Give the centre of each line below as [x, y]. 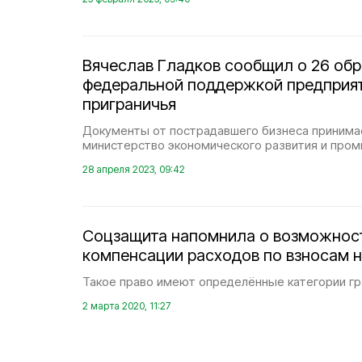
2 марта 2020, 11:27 [126, 306]
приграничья [129, 104]
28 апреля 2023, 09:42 [134, 169]
